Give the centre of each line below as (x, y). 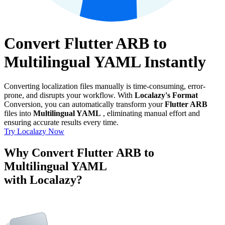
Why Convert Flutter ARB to (79, 153)
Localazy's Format (166, 95)
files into (19, 114)
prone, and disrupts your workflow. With (69, 95)
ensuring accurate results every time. (61, 123)
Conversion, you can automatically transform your (84, 104)
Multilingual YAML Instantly (105, 62)
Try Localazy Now (34, 132)
